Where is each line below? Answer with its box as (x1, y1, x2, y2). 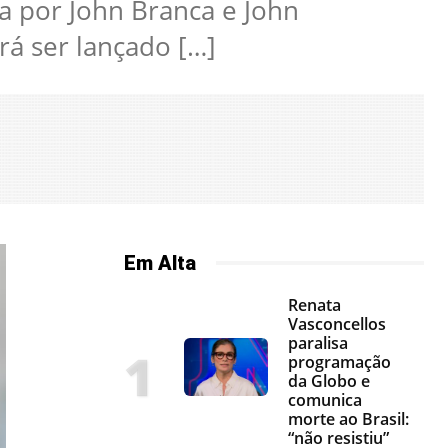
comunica (288, 388, 362, 411)
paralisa (288, 331, 348, 354)
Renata (288, 293, 341, 316)
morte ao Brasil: (288, 407, 409, 430)
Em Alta (124, 250, 196, 275)
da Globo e (288, 369, 370, 392)
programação (288, 350, 391, 373)
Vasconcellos (288, 312, 386, 335)
